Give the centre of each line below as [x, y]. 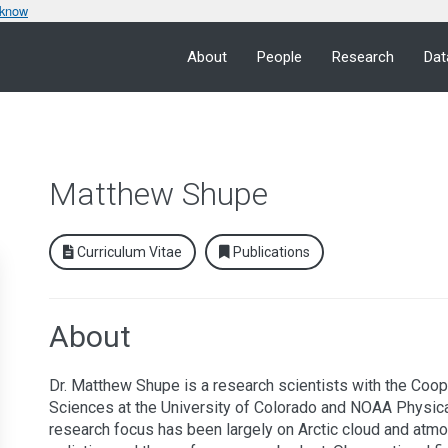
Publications [270, 251]
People [279, 57]
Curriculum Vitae [128, 251]
